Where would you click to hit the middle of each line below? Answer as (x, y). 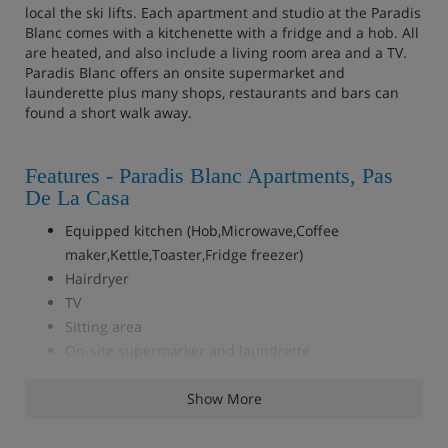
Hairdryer (101, 278)
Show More (224, 398)
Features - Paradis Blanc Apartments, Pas (209, 175)
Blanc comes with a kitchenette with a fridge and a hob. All (222, 32)
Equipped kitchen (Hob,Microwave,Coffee (202, 230)
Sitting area (107, 326)
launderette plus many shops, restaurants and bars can (212, 92)
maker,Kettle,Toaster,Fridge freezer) (184, 254)
